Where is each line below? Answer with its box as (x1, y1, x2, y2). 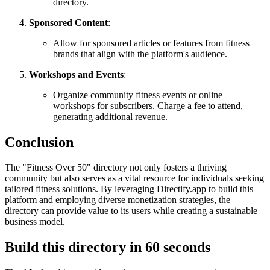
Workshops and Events (29, 69, 124, 80)
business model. (5, 216, 65, 227)
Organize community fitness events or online (53, 89, 222, 100)
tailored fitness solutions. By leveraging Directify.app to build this (5, 184, 253, 195)
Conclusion (5, 134, 74, 150)
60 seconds (145, 239, 210, 256)
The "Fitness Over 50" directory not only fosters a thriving (5, 162, 227, 173)
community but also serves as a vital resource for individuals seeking (5, 173, 264, 184)
